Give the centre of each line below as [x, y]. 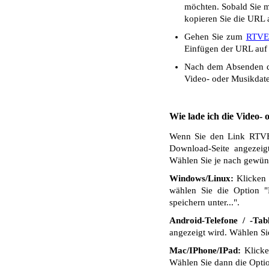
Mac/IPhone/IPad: [205, 250]
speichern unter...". [204, 202]
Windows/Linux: [201, 178]
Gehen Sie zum [215, 37]
